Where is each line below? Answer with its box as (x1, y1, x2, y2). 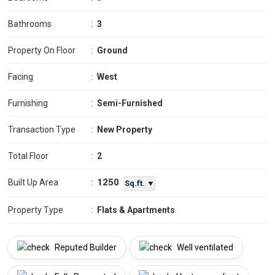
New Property (97, 125, 152, 135)
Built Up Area (8, 177, 58, 188)
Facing (8, 72, 33, 82)
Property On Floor (8, 45, 76, 56)
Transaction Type (8, 125, 76, 135)
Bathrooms (8, 19, 52, 29)
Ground (97, 45, 128, 56)
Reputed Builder (53, 242, 117, 253)
